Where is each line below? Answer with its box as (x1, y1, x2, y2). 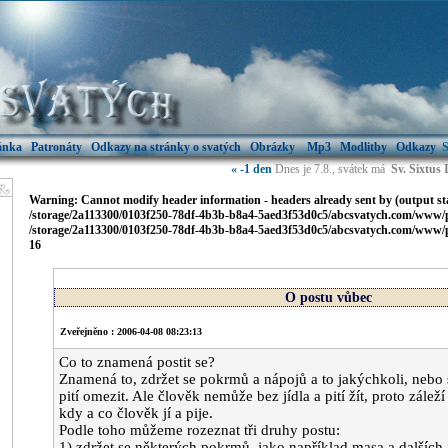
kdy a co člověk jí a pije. (58, 405, 213, 421)
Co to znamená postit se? (58, 354, 215, 370)
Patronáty (27, 140, 85, 154)
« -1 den (231, 162, 272, 176)
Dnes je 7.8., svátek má (272, 162, 391, 176)
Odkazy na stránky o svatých (87, 140, 244, 154)
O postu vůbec (285, 289, 372, 305)
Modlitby (336, 140, 390, 154)
